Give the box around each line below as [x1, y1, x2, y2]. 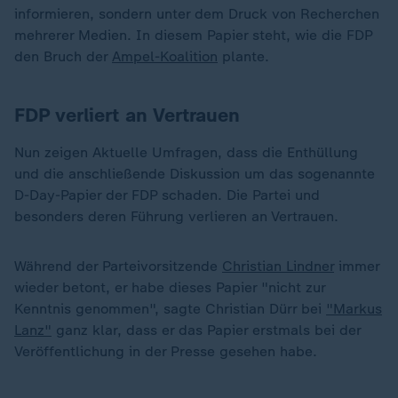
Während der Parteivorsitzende [14, 258, 222, 275]
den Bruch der [14, 48, 112, 65]
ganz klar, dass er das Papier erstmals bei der [52, 322, 361, 338]
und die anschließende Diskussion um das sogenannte [14, 165, 375, 182]
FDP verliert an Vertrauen [14, 103, 240, 127]
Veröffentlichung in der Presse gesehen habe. [14, 343, 317, 360]
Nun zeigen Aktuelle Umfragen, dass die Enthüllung [14, 144, 358, 161]
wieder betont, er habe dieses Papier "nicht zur [14, 279, 325, 296]
